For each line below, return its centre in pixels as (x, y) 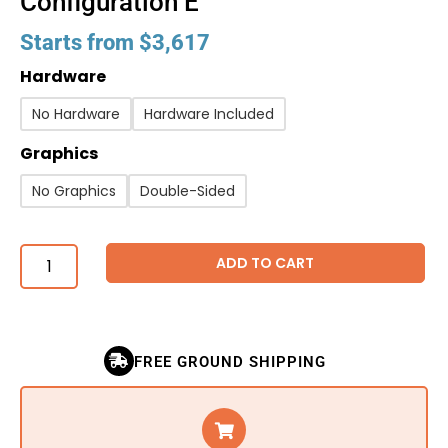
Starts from (79, 43)
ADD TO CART (265, 263)
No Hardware (76, 114)
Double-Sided (187, 191)
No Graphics (74, 191)
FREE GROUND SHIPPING (229, 362)
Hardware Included (209, 114)
